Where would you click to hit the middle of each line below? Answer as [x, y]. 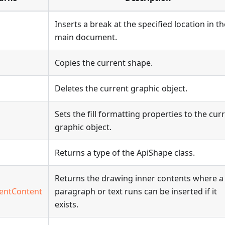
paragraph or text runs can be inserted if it [136, 191]
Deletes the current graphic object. [121, 88]
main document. [86, 37]
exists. [67, 204]
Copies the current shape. [104, 63]
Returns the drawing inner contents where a [139, 178]
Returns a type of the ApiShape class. [125, 153]
